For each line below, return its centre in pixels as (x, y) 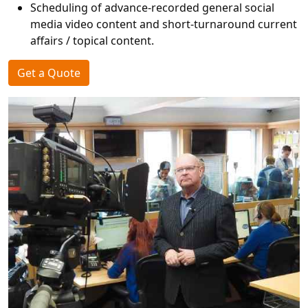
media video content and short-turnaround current (164, 24)
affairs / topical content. (92, 41)
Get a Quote (49, 73)
